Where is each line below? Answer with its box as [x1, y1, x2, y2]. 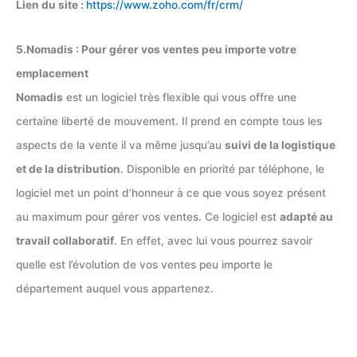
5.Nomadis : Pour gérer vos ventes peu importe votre [16, 42, 296, 56]
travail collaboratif [16, 233, 114, 247]
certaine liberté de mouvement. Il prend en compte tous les [16, 114, 322, 127]
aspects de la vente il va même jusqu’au [16, 138, 225, 151]
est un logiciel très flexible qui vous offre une [63, 90, 296, 104]
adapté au [280, 210, 333, 223]
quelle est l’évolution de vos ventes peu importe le [16, 257, 273, 271]
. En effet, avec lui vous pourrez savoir [114, 233, 312, 247]
